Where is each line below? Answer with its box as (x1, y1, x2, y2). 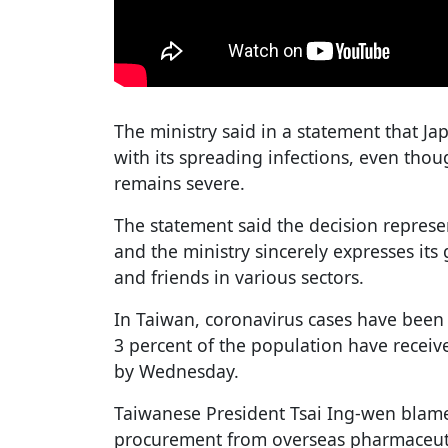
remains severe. (114, 171, 245, 196)
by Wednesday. (114, 359, 239, 384)
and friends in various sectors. (114, 265, 364, 290)
